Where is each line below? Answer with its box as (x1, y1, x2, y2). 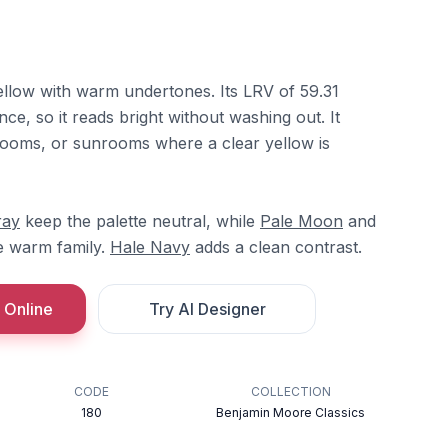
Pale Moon (260, 211, 343, 231)
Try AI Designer (148, 299, 266, 319)
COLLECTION (250, 384, 331, 399)
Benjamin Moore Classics (216, 405, 366, 420)
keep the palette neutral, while (20, 211, 260, 231)
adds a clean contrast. (190, 237, 362, 257)
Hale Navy (110, 237, 190, 257)
